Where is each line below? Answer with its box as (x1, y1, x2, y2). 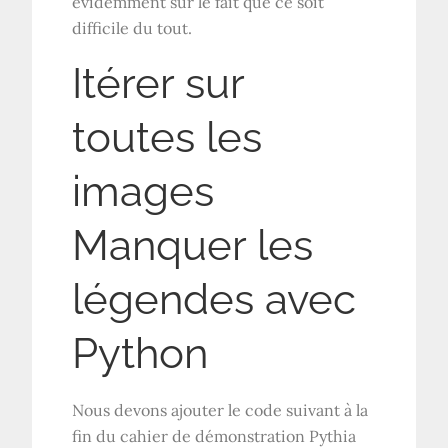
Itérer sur (72, 58, 245, 108)
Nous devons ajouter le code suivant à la (72, 399, 369, 420)
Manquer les (72, 220, 314, 270)
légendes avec (72, 274, 357, 324)
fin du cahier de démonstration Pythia (72, 425, 357, 446)
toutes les (72, 112, 263, 162)
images (72, 166, 215, 216)
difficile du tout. (72, 17, 193, 38)
